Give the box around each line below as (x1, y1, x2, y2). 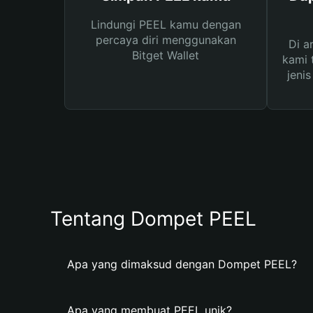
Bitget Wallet (132, 48, 199, 62)
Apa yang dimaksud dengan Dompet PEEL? (67, 257, 297, 271)
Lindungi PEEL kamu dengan (90, 17, 241, 31)
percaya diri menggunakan (95, 33, 236, 47)
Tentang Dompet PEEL (50, 207, 256, 231)
